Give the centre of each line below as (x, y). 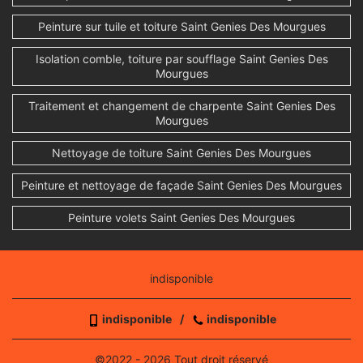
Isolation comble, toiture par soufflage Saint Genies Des (181, 59)
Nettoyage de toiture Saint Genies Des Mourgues (181, 153)
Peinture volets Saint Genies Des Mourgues (181, 218)
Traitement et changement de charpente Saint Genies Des (181, 106)
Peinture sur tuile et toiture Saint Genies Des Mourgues (181, 27)
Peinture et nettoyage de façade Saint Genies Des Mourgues (181, 186)
